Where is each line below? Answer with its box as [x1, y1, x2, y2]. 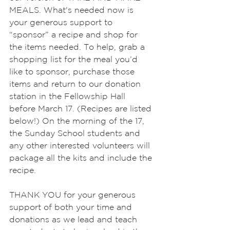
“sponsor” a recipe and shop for [9, 30, 140, 39]
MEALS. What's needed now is [9, 5, 136, 14]
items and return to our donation [9, 79, 143, 88]
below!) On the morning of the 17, [9, 116, 147, 125]
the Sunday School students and [9, 128, 143, 138]
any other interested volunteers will [9, 141, 152, 150]
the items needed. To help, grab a [9, 42, 147, 51]
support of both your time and [9, 202, 135, 212]
